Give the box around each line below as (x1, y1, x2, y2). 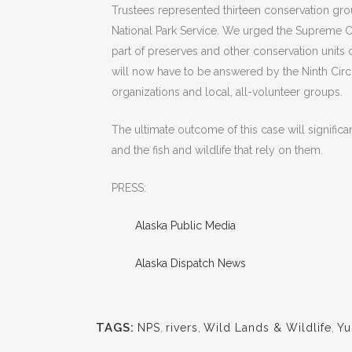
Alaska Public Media (135, 219, 236, 232)
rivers (166, 321, 198, 334)
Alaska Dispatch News (135, 257, 246, 269)
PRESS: (112, 181, 146, 194)
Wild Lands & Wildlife (203, 321, 332, 334)
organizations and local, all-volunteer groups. (112, 86, 343, 98)
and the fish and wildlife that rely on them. (112, 144, 323, 156)
